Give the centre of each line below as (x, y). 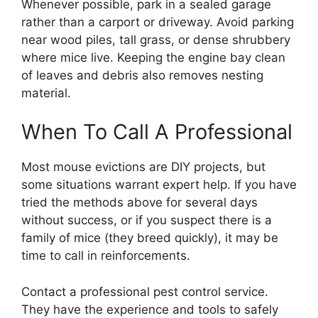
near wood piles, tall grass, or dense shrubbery (156, 39)
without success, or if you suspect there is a (147, 220)
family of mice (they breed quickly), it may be (150, 238)
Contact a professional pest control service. (145, 291)
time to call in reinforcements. (106, 256)
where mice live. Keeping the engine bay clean (153, 57)
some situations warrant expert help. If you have (159, 185)
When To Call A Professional (157, 132)
